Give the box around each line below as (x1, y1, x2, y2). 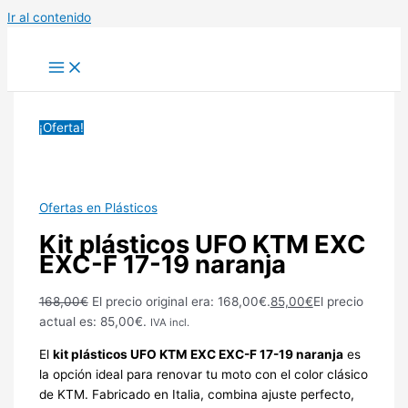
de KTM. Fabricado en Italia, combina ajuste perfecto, (38, 387, 354, 403)
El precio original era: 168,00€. (91, 293, 270, 309)
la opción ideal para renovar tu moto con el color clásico (38, 367, 368, 382)
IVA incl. (149, 315, 189, 329)
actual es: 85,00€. (38, 313, 147, 329)
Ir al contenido (7, 10, 91, 25)
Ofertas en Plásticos (38, 199, 158, 215)
